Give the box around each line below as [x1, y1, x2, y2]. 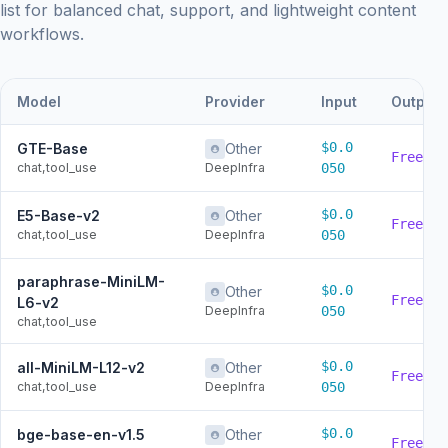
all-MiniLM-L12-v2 [17, 359, 145, 377]
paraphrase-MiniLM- [17, 273, 165, 291]
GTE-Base [17, 140, 88, 158]
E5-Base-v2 [17, 207, 100, 225]
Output [391, 93, 439, 111]
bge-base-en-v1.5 [17, 426, 145, 444]
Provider [205, 93, 265, 111]
